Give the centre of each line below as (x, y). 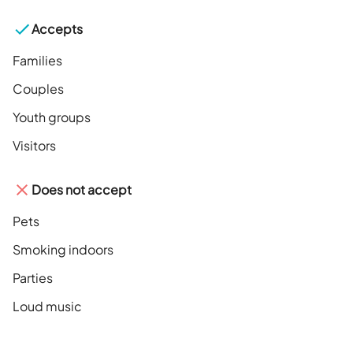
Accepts (57, 29)
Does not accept (82, 190)
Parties (33, 278)
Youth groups (52, 117)
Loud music (47, 307)
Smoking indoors (63, 250)
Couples (38, 89)
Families (37, 61)
